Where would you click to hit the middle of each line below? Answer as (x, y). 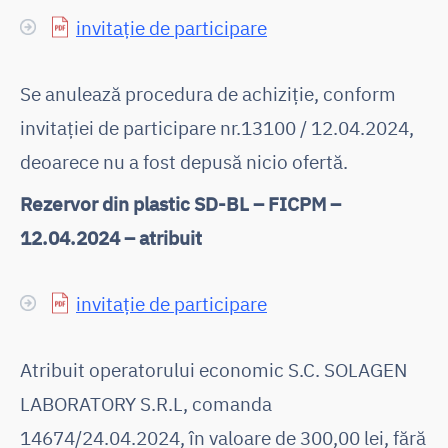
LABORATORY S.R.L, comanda (146, 403)
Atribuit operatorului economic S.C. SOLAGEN (213, 369)
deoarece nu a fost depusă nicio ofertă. (184, 161)
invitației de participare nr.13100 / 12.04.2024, (217, 127)
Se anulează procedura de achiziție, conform (208, 93)
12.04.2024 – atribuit (111, 237)
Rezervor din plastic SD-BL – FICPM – (180, 203)
